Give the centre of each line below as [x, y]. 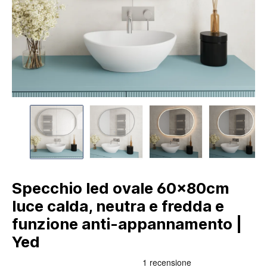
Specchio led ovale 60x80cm [121, 188]
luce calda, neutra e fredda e [118, 206]
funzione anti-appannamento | [127, 223]
